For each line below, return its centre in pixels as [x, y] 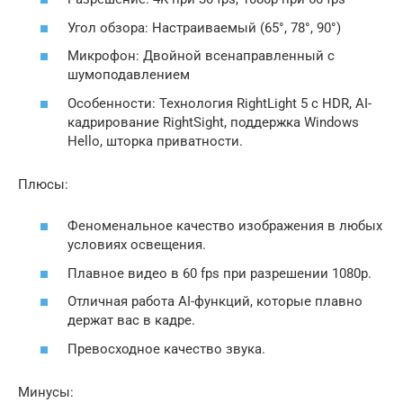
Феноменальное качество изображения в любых [225, 226]
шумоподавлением [129, 75]
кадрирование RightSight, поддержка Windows [213, 122]
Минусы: [46, 392]
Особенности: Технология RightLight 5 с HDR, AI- [219, 103]
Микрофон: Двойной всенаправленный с [201, 56]
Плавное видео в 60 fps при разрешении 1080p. [219, 273]
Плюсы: [43, 184]
